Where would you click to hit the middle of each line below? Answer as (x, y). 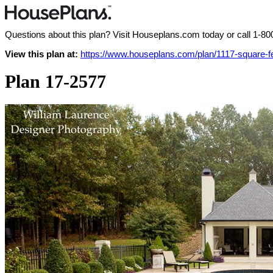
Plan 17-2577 (55, 82)
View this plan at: (41, 54)
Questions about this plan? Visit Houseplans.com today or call (129, 34)
